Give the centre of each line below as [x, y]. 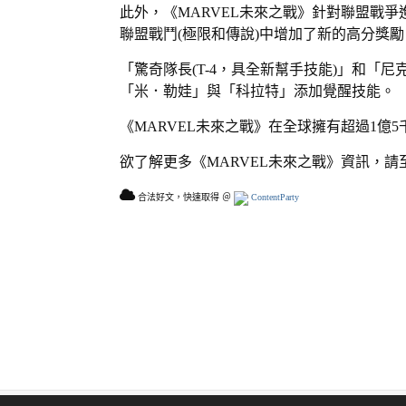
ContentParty [274, 197]
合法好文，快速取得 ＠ [184, 197]
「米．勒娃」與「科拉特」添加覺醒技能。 [257, 91]
